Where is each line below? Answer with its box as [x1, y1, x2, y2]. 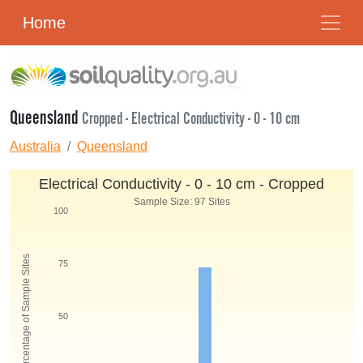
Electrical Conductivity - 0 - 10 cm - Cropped [39, 176, 324, 192]
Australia [10, 139, 61, 153]
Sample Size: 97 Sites [133, 196, 230, 207]
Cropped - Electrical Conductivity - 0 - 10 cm [82, 109, 300, 130]
